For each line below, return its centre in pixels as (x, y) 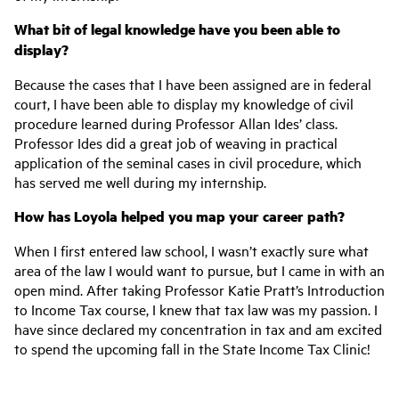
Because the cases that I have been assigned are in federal (193, 84)
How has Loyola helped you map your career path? (179, 216)
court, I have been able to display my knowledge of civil (184, 103)
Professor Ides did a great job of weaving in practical (176, 142)
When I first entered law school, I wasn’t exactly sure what (191, 250)
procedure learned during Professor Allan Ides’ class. (176, 123)
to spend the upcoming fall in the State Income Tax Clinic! (192, 348)
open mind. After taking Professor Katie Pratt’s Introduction (199, 289)
